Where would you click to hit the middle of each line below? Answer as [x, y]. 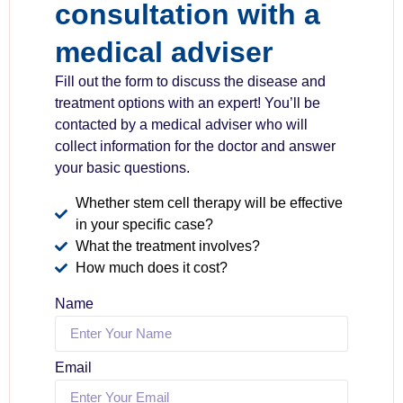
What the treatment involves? [167, 246]
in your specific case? [144, 224]
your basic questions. [122, 168]
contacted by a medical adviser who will [181, 125]
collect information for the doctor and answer [195, 147]
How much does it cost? [151, 267]
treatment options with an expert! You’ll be [188, 103]
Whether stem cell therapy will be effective [209, 202]
